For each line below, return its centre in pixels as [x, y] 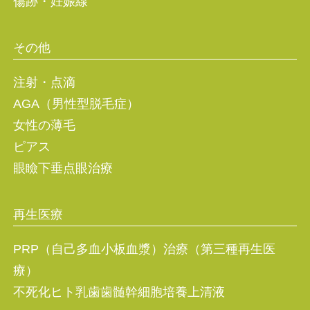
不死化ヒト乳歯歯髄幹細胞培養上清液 [119, 292]
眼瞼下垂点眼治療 [63, 168]
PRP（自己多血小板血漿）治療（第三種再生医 [144, 249]
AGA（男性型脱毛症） [76, 104]
